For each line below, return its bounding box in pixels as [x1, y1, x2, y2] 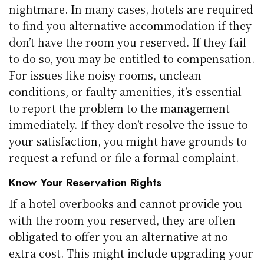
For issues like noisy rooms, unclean [9, 67, 202, 82]
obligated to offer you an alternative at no [9, 228, 229, 244]
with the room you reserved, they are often [9, 212, 236, 227]
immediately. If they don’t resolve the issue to [9, 116, 249, 132]
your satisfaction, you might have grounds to [9, 133, 247, 148]
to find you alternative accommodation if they [9, 17, 252, 33]
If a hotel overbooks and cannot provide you [9, 195, 243, 211]
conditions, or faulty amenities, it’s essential [9, 83, 242, 99]
